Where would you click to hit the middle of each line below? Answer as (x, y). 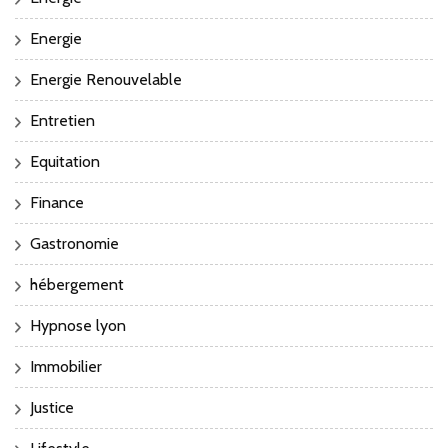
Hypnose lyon (78, 326)
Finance (57, 203)
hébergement (77, 285)
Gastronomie (74, 244)
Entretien (62, 121)
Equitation (65, 162)
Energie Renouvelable (106, 80)
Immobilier (66, 367)
